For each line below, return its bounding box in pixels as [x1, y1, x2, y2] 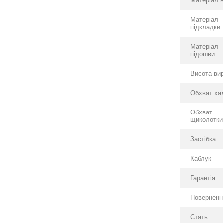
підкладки [190, 23, 221, 31]
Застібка [190, 135, 216, 143]
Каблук [190, 155, 212, 162]
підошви [190, 50, 215, 58]
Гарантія [190, 174, 216, 182]
